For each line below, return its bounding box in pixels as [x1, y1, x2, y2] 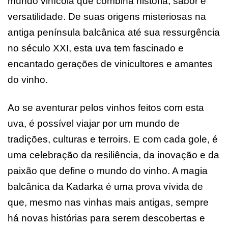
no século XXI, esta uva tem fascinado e [8, 42, 184, 53]
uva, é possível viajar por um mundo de [8, 118, 180, 129]
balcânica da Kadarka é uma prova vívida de [8, 181, 203, 192]
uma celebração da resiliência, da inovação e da [8, 149, 219, 160]
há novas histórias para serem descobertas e [8, 212, 205, 223]
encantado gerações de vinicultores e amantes [8, 58, 213, 69]
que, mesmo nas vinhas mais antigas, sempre [8, 196, 209, 208]
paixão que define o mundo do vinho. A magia [8, 165, 208, 176]
